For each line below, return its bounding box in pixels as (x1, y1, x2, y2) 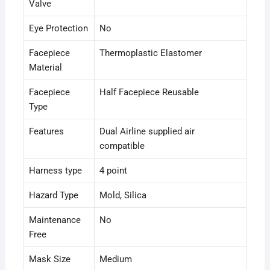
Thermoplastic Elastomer (99, 48, 202, 59)
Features (28, 126, 64, 137)
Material (28, 62, 62, 74)
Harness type (28, 165, 82, 177)
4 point (99, 165, 127, 177)
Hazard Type (28, 190, 78, 201)
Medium (99, 254, 132, 265)
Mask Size (28, 254, 71, 265)
